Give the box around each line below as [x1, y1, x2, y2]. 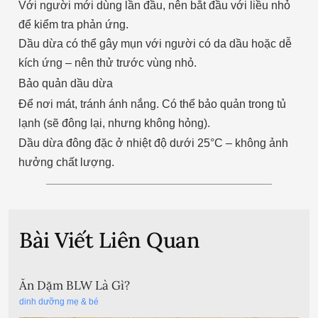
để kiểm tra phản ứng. [18, 18, 128, 31]
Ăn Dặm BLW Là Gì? [19, 277, 130, 293]
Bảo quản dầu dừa [18, 77, 113, 90]
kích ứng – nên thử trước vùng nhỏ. [18, 57, 197, 70]
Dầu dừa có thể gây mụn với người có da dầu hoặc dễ [18, 38, 292, 50]
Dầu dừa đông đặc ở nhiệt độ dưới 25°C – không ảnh [18, 137, 288, 150]
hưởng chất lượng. [18, 156, 114, 169]
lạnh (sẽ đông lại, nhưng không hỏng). [18, 116, 210, 129]
